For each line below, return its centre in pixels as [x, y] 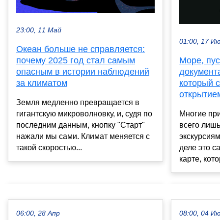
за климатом [42, 83]
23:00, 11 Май [39, 30]
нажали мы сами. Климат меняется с [83, 136]
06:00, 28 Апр [38, 214]
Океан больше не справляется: [81, 49]
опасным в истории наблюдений [83, 71]
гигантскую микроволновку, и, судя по [84, 113]
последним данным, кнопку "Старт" [81, 125]
